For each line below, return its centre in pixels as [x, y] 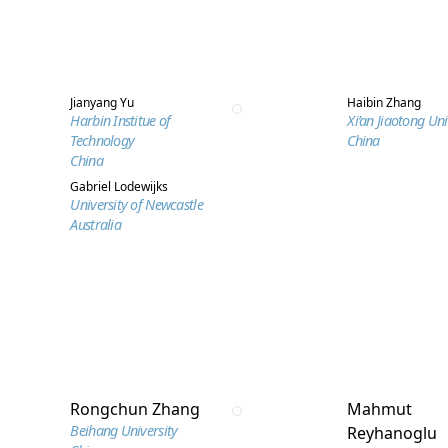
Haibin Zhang [384, 102]
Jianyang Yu [102, 102]
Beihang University [124, 430]
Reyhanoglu [392, 433]
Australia [95, 224]
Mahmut [380, 409]
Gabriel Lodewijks [119, 186]
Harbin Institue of [120, 120]
